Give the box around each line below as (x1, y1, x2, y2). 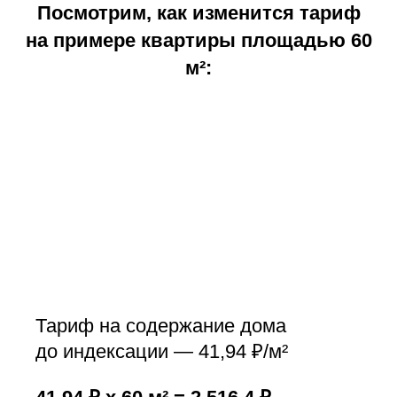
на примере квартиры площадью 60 (25, 29, 372, 52)
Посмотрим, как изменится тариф (36, 2, 361, 25)
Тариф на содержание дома (35, 315, 286, 338)
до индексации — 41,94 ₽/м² (35, 340, 288, 363)
